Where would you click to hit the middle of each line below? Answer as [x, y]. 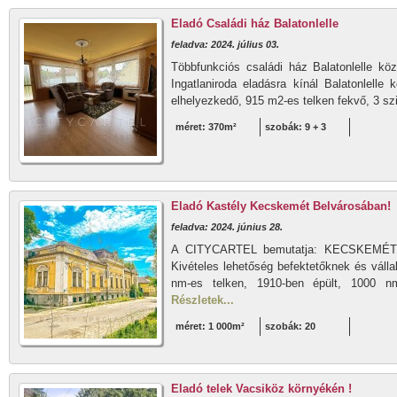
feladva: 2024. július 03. [225, 44]
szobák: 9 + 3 [296, 127]
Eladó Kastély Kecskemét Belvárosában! [281, 206]
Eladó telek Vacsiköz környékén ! [261, 389]
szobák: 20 [290, 326]
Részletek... [202, 300]
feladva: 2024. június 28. [227, 227]
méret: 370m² [206, 127]
